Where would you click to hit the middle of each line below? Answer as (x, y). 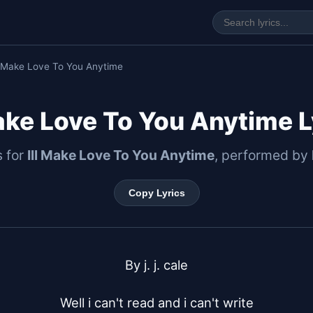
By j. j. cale (156, 265)
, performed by (263, 155)
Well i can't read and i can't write (156, 303)
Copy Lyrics (156, 193)
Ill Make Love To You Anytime (121, 155)
